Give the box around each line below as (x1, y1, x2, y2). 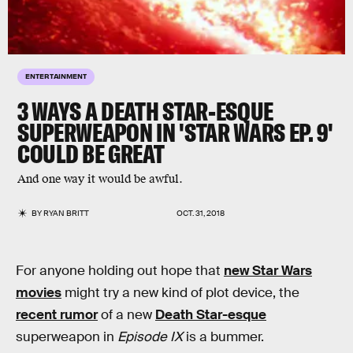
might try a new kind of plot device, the (61, 284, 299, 301)
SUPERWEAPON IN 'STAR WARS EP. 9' (17, 117, 333, 148)
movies (16, 284, 61, 301)
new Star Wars (224, 262, 312, 279)
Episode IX (117, 329, 183, 345)
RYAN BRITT (43, 208, 90, 218)
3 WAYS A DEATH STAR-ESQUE (17, 95, 273, 127)
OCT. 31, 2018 (176, 208, 225, 218)
